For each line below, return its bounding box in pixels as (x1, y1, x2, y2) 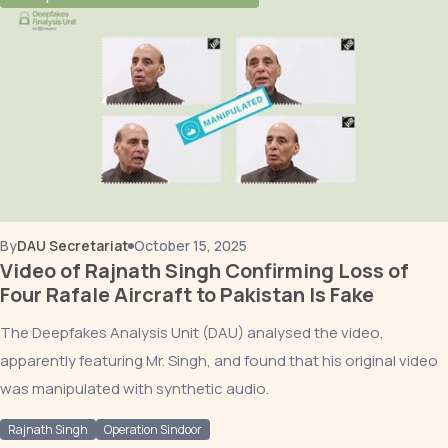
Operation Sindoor (104, 421, 202, 438)
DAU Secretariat (17, 236, 128, 255)
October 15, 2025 (134, 236, 247, 255)
